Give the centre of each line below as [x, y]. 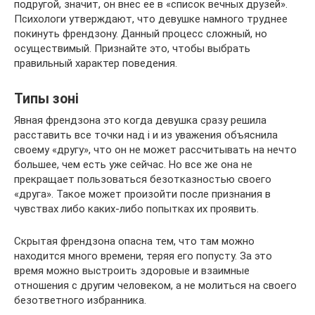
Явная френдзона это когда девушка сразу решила [140, 120]
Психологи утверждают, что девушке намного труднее [151, 19]
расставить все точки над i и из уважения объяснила [146, 135]
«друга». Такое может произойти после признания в [142, 194]
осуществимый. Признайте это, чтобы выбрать [132, 49]
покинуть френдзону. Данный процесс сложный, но [141, 34]
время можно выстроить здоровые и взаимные [132, 271]
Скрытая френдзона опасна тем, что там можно [134, 241]
